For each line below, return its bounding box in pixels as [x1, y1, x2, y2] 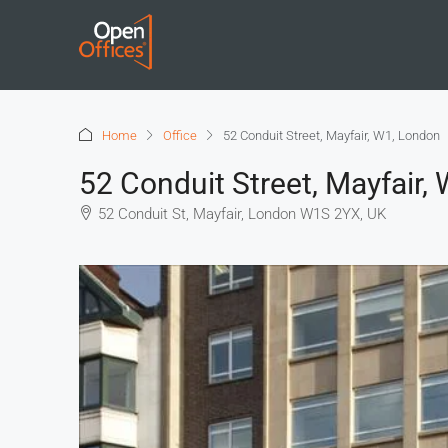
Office [163, 127, 197, 143]
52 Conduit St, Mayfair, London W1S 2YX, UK [98, 205, 386, 223]
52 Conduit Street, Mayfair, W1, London [223, 127, 440, 143]
